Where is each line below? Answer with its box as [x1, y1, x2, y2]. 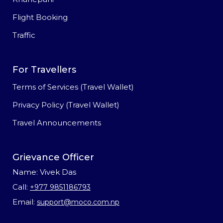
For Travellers [12, 64, 76, 76]
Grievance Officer [12, 152, 94, 163]
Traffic [12, 30, 35, 40]
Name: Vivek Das [12, 167, 76, 177]
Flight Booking [12, 12, 68, 22]
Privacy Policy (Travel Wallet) [12, 100, 119, 110]
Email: [12, 197, 37, 207]
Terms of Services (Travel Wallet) [12, 82, 134, 92]
